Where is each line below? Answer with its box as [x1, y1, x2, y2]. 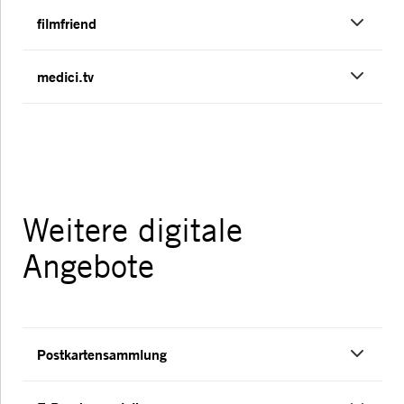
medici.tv [37, 67, 94, 87]
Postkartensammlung [37, 344, 167, 364]
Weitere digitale [23, 210, 243, 251]
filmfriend [37, 14, 96, 33]
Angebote [23, 246, 154, 287]
